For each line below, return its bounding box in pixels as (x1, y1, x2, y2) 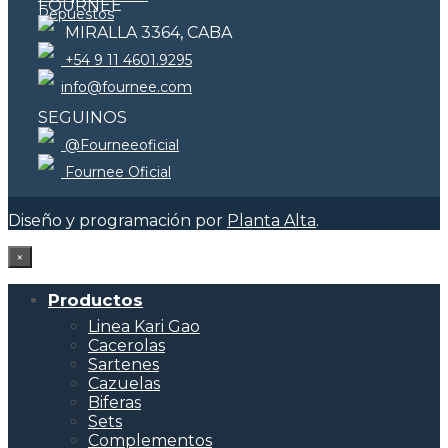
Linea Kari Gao (88, 317, 200, 337)
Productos (48, 290, 143, 311)
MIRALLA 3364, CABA (61, 23, 232, 43)
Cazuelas (88, 374, 160, 394)
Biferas (88, 393, 141, 413)
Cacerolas (88, 336, 165, 356)
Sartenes (88, 355, 159, 375)
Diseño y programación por (8, 211, 227, 231)
